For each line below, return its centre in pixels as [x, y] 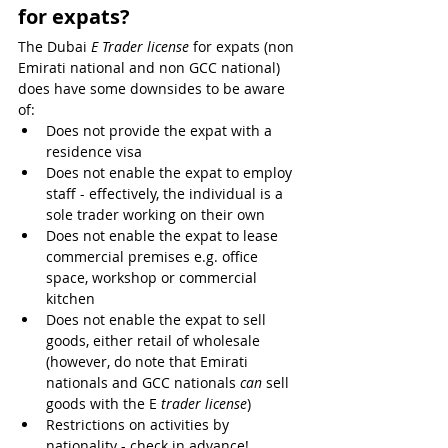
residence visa [94, 151]
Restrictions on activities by [139, 424]
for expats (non [243, 46]
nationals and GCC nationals [143, 382]
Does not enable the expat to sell [158, 319]
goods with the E [101, 403]
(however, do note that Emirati [149, 361]
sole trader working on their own [155, 214]
